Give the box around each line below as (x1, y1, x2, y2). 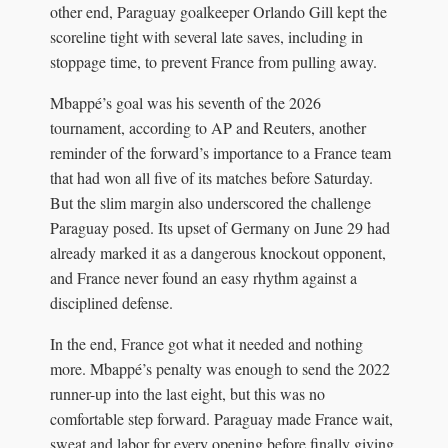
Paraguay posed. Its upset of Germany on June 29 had (50, 216, 390, 238)
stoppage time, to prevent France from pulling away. (50, 50, 377, 72)
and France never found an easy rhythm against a (50, 266, 357, 288)
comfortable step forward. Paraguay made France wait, (50, 407, 393, 429)
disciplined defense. (50, 291, 173, 313)
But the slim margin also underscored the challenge (50, 191, 371, 213)
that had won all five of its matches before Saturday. (50, 166, 373, 188)
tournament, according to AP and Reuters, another (50, 116, 366, 138)
